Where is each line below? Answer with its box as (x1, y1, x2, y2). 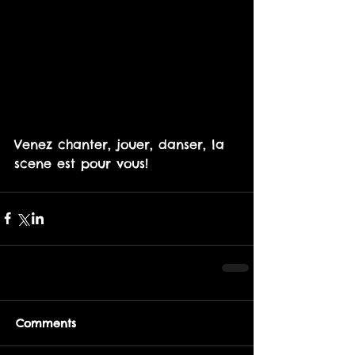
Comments (16, 315, 76, 330)
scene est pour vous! (14, 155, 148, 171)
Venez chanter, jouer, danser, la (14, 136, 230, 152)
